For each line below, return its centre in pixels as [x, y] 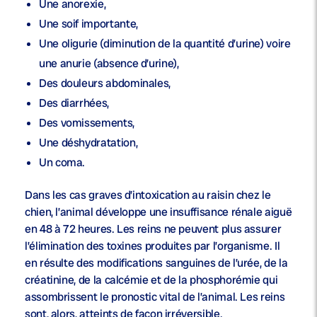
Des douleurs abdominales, [105, 83]
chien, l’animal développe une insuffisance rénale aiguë [158, 212]
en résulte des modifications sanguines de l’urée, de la [156, 263]
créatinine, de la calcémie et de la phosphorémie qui [151, 280]
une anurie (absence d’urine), [109, 64]
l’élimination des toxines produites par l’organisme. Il [152, 246]
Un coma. [62, 163]
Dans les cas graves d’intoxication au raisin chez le [148, 195]
